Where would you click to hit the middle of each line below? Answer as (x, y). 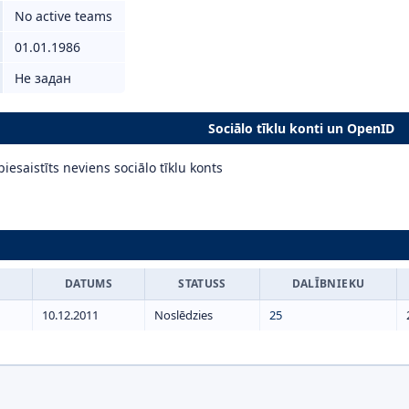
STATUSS (202, 283)
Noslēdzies (184, 315)
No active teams (63, 16)
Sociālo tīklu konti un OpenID (301, 128)
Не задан (43, 78)
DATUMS (89, 283)
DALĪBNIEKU (328, 283)
